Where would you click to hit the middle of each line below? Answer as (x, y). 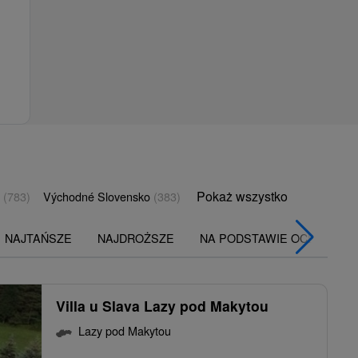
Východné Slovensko (98, 197)
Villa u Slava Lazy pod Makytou (162, 306)
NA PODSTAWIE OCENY (266, 238)
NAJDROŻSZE (136, 238)
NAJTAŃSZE (38, 238)
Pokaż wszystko (242, 197)
